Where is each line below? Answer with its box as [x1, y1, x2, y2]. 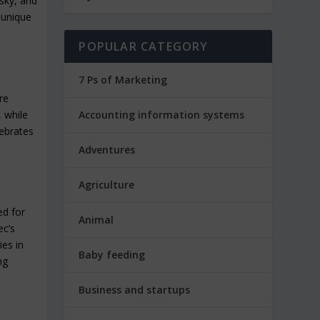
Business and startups [79, 282, 191, 296]
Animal [79, 212, 114, 226]
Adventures [79, 142, 136, 156]
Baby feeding [79, 247, 146, 261]
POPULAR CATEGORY [79, 38, 209, 54]
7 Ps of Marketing [79, 72, 168, 86]
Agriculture [79, 177, 135, 191]
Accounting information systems [79, 107, 245, 121]
